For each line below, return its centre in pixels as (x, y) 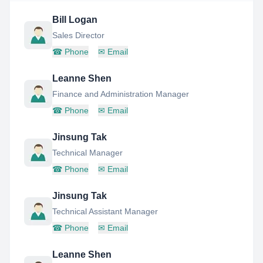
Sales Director (78, 35)
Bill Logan (75, 20)
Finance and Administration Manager (121, 94)
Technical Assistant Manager (105, 211)
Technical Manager (87, 153)
